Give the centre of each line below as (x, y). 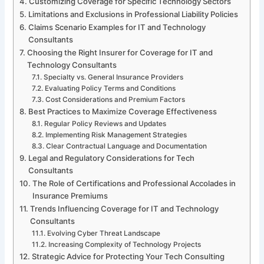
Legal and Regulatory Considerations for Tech (112, 158)
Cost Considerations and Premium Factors (115, 99)
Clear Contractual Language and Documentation (126, 146)
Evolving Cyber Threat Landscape (103, 233)
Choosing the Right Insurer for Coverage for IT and (120, 52)
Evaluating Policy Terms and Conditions (110, 88)
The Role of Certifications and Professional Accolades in (134, 183)
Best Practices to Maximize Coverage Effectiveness (123, 111)
